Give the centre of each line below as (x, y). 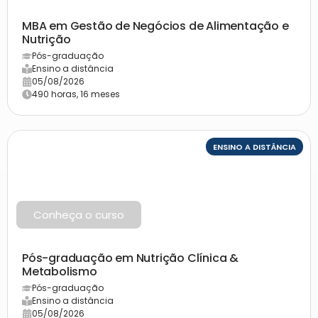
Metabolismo (60, 271)
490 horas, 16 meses (76, 94)
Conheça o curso (79, 214)
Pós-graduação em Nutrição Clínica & (130, 258)
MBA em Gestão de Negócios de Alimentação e (155, 26)
